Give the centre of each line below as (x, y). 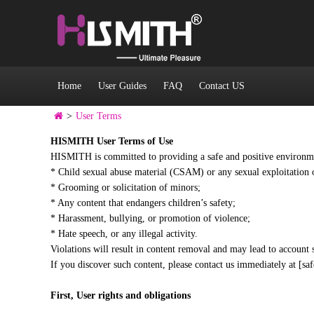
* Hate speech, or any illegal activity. (124, 234)
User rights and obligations (134, 295)
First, (63, 295)
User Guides (122, 86)
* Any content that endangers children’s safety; (143, 203)
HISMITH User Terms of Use (112, 141)
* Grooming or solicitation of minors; (125, 187)
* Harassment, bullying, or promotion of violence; (150, 218)
